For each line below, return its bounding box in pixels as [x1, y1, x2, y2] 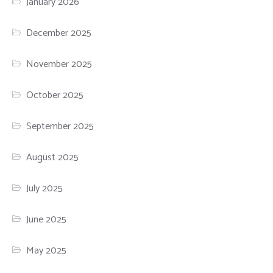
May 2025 [26, 243, 67, 260]
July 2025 [26, 180, 63, 197]
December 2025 [26, 25, 92, 42]
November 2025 [26, 56, 93, 73]
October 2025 [26, 87, 84, 104]
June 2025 [26, 211, 67, 229]
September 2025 [26, 118, 94, 135]
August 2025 [26, 149, 79, 166]
